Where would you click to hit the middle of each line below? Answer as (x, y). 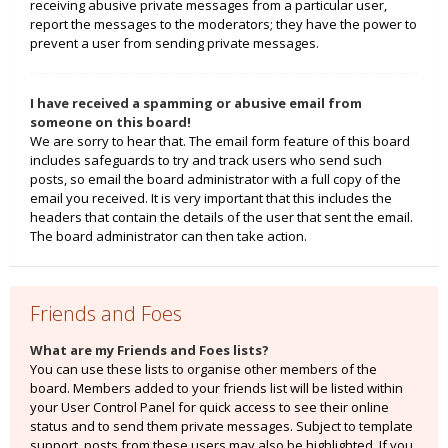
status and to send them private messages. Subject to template (221, 426)
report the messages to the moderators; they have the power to (223, 24)
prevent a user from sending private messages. (174, 43)
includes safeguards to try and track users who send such (206, 160)
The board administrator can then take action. (168, 236)
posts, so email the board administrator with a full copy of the (215, 179)
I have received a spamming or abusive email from (196, 103)
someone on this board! (110, 122)
